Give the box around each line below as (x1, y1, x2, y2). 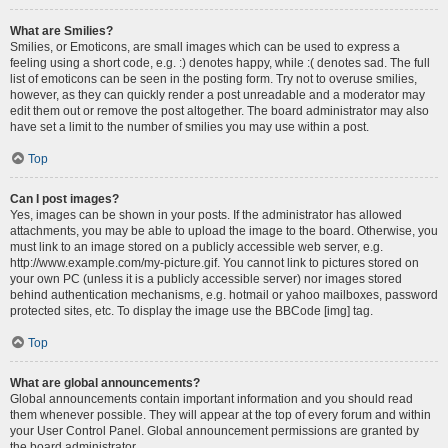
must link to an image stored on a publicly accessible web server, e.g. (10, 240, 383, 254)
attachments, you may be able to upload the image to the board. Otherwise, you (10, 224, 438, 238)
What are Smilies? (10, 24, 113, 38)
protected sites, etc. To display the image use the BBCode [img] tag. (10, 304, 373, 318)
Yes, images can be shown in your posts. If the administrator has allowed (10, 208, 402, 222)
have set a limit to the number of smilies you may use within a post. (10, 120, 369, 134)
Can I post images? (10, 192, 119, 206)
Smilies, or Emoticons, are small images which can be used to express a (10, 40, 400, 54)
